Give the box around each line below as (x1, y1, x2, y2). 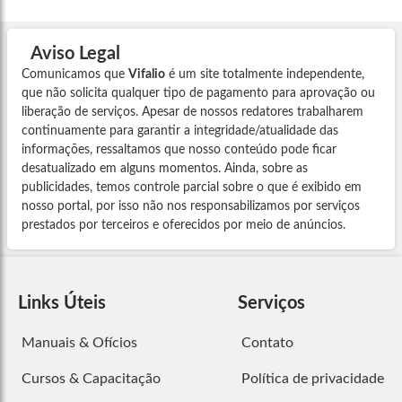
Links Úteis (18, 294, 106, 313)
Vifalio (128, 68, 165, 82)
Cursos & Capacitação (22, 371, 161, 387)
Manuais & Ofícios (22, 336, 137, 351)
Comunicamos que (22, 68, 128, 82)
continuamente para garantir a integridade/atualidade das (22, 125, 338, 138)
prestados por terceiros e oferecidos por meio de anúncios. (22, 219, 345, 232)
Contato (240, 336, 293, 351)
